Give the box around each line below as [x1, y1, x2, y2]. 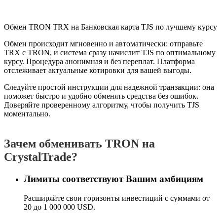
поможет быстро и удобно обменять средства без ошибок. [4, 92, 198, 101]
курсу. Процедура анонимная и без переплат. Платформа [4, 57, 195, 66]
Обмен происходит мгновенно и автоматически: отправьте [4, 39, 203, 48]
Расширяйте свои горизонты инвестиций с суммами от [24, 194, 210, 202]
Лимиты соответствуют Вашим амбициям [24, 174, 203, 184]
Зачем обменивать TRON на [4, 137, 155, 150]
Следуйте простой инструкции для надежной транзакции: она [4, 83, 214, 92]
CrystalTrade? [4, 150, 77, 164]
